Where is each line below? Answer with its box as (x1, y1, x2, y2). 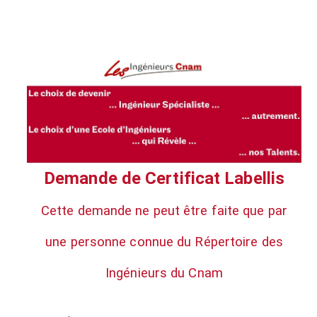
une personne (45, 234, 130, 250)
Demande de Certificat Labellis (44, 168, 284, 188)
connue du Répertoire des (129, 234, 283, 250)
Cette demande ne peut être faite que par (40, 202, 287, 219)
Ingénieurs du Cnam (105, 265, 223, 281)
